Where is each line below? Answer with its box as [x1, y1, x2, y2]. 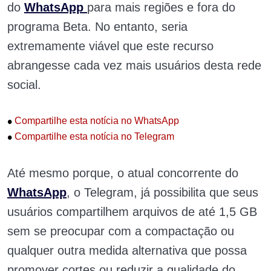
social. [7, 78, 45, 91]
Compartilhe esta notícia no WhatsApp [12, 116, 179, 126]
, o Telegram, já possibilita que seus [67, 186, 258, 200]
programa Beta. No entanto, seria [7, 20, 188, 33]
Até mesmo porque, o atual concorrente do [7, 166, 238, 180]
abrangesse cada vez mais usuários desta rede [7, 59, 261, 72]
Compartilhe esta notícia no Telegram [12, 131, 174, 142]
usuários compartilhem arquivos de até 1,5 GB [7, 205, 257, 219]
